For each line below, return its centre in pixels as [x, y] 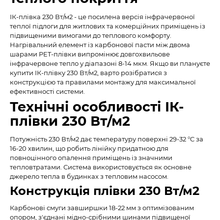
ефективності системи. [47, 91]
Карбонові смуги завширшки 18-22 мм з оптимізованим [102, 208]
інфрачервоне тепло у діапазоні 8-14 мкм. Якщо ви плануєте [110, 63]
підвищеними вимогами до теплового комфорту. [91, 35]
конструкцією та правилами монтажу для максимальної [103, 82]
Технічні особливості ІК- [97, 107]
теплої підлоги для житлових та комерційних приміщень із [108, 26]
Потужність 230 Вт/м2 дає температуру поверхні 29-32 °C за [107, 139]
